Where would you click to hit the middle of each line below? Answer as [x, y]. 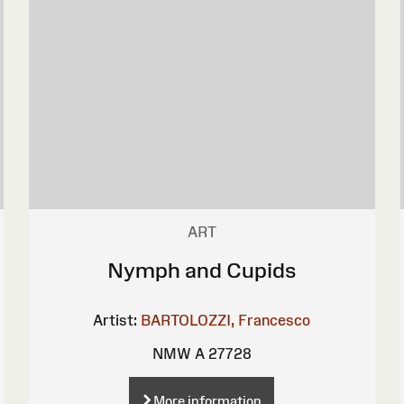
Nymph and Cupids [202, 271]
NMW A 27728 [202, 354]
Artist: [115, 321]
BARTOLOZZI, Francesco [226, 321]
